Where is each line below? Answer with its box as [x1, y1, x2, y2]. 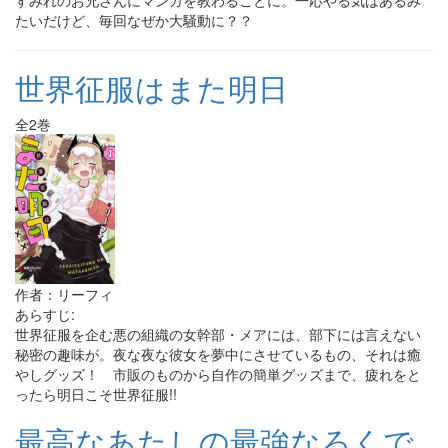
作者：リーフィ [15, 284, 113, 304]
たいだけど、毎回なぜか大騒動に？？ [15, 10, 253, 30]
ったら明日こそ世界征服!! [15, 384, 177, 404]
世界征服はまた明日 [15, 66, 288, 109]
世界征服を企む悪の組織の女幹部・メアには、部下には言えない [15, 324, 421, 344]
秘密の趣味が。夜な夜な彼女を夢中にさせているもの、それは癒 [15, 344, 421, 364]
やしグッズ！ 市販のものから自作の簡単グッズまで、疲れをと [15, 364, 421, 384]
